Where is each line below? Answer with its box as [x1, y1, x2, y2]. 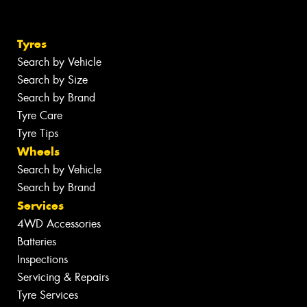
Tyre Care [17, 108, 62, 123]
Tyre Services [17, 288, 78, 303]
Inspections [17, 252, 68, 267]
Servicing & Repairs [17, 270, 109, 285]
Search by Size [17, 73, 88, 88]
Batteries [17, 234, 56, 249]
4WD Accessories [17, 217, 101, 232]
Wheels [17, 144, 60, 160]
